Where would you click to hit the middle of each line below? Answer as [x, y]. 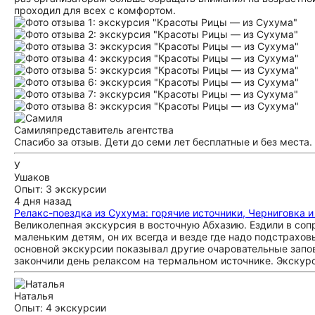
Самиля [33, 130]
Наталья [34, 296]
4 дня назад [43, 201]
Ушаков [32, 177]
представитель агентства [112, 130]
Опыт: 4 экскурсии [60, 308]
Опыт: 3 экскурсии [60, 189]
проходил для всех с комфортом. [95, 10]
